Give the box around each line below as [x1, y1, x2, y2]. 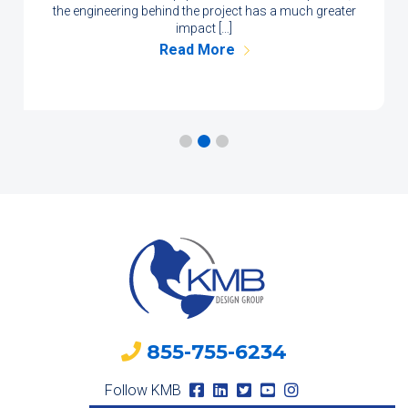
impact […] [176, 21, 232, 36]
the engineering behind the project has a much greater [52, 4, 356, 19]
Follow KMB [105, 382, 185, 400]
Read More [158, 41, 235, 59]
